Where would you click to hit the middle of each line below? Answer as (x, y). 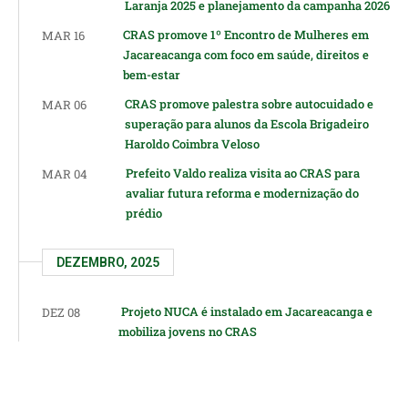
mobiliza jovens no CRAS (188, 331)
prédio (144, 213)
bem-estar (152, 75)
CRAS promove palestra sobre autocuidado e (249, 104)
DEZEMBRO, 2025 (108, 262)
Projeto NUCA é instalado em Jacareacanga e (245, 311)
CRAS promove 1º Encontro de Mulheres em (246, 35)
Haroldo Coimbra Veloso (192, 144)
